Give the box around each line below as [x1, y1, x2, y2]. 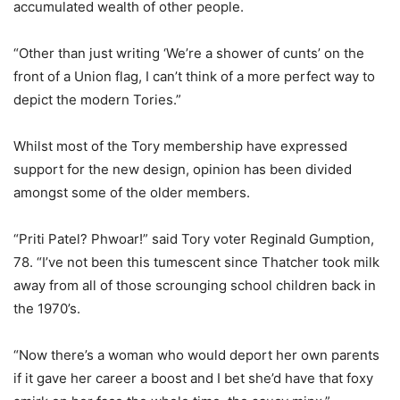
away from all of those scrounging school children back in [13, 276, 376, 294]
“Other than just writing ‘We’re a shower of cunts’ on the [13, 44, 364, 62]
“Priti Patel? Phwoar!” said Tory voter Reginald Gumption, [13, 229, 374, 247]
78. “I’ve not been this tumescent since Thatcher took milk [13, 253, 379, 271]
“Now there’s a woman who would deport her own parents [13, 346, 379, 363]
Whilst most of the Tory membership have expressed [13, 137, 347, 154]
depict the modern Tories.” [13, 90, 181, 108]
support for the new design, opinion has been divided [13, 160, 352, 178]
